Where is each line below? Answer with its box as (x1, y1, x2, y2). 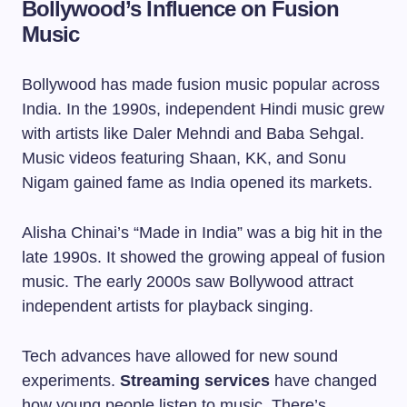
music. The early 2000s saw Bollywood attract (22, 273, 353, 291)
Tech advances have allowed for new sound (22, 347, 338, 365)
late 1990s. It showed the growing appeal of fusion (22, 248, 385, 266)
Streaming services (120, 372, 270, 390)
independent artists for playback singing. (22, 297, 313, 315)
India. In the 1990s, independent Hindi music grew (22, 100, 384, 118)
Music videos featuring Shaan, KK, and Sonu (22, 149, 346, 167)
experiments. (22, 372, 120, 390)
